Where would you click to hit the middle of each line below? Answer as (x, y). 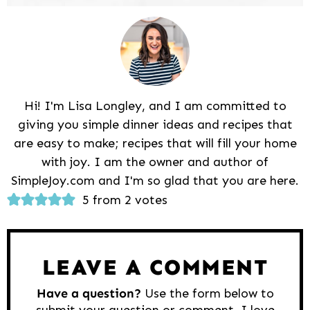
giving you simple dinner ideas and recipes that (155, 124)
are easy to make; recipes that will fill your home (155, 143)
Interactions (65, 224)
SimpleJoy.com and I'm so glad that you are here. (155, 180)
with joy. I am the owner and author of (155, 162)
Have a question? (89, 293)
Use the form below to (207, 293)
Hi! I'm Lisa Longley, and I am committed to (155, 106)
